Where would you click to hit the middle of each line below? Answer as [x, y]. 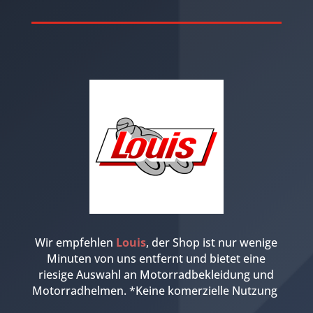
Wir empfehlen [76, 242]
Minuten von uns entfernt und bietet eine [156, 258]
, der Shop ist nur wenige [212, 242]
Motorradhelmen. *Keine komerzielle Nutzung [156, 290]
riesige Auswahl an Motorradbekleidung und [156, 274]
